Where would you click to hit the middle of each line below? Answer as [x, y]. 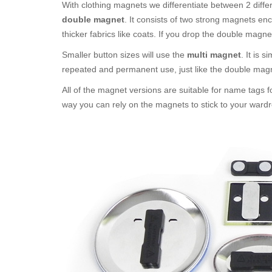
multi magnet [214, 55]
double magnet [93, 19]
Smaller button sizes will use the [124, 55]
